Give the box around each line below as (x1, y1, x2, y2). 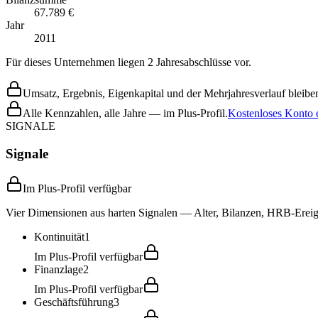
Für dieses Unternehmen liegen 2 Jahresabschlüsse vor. (6, 56, 251, 69)
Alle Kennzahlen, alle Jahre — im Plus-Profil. (23, 107, 228, 120)
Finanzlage (34, 263, 83, 275)
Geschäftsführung (34, 295, 114, 308)
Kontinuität (34, 230, 84, 243)
